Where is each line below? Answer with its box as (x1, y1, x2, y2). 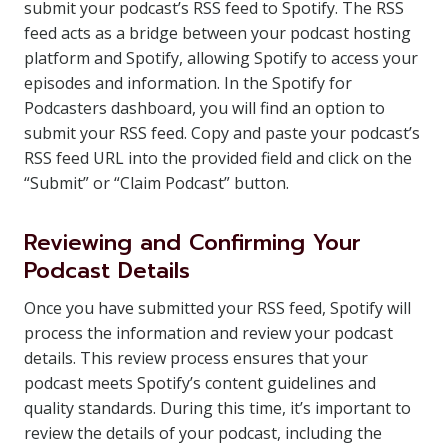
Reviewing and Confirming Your (24, 226, 361, 259)
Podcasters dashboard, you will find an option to (24, 97, 385, 119)
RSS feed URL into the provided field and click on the (24, 147, 412, 169)
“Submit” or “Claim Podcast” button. (24, 172, 289, 194)
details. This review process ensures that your (24, 347, 368, 369)
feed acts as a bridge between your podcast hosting (24, 22, 411, 44)
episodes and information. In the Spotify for (24, 72, 352, 94)
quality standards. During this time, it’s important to (24, 397, 411, 419)
